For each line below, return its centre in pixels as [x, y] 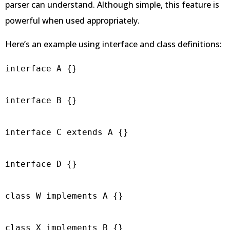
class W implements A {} [64, 196]
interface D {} [41, 164]
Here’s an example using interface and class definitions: [113, 44]
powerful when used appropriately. [72, 21]
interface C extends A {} [67, 132]
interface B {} [41, 100]
